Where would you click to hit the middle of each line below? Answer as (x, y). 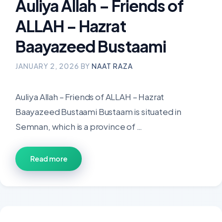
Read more (49, 158)
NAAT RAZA (112, 66)
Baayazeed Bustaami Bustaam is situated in (99, 111)
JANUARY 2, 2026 (47, 66)
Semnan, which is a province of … (79, 126)
